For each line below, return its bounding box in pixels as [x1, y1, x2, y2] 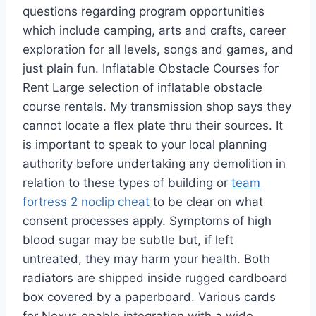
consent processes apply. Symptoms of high [23, 214, 272, 229]
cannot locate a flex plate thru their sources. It [23, 119, 283, 133]
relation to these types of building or [23, 176, 231, 190]
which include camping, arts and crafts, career [23, 23, 286, 38]
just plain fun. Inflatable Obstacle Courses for [23, 61, 279, 76]
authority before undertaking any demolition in [23, 157, 286, 171]
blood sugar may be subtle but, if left [23, 233, 233, 248]
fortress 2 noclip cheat [23, 195, 150, 209]
